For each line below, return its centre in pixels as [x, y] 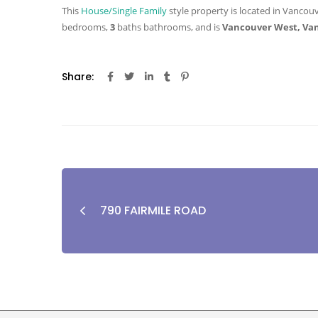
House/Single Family [124, 11]
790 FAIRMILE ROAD [153, 211]
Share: [78, 77]
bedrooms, [86, 27]
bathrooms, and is [182, 27]
